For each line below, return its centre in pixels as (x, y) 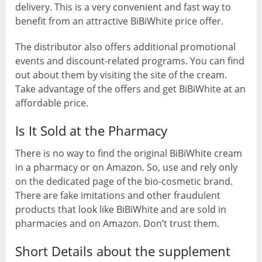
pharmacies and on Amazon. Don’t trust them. (118, 223)
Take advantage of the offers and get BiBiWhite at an (131, 89)
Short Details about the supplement (123, 251)
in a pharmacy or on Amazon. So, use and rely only (127, 167)
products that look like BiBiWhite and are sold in (121, 209)
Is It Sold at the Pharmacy (92, 130)
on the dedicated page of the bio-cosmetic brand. (124, 181)
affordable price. (52, 103)
